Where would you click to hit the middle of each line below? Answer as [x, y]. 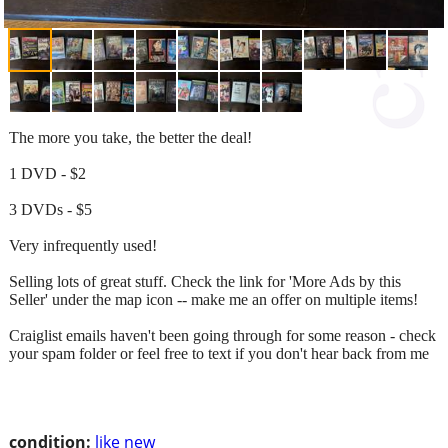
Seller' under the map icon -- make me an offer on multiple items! [213, 299]
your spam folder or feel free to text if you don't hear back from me [219, 353]
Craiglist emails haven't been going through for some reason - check [222, 335]
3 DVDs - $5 [50, 209]
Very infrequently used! [83, 245]
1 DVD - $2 [47, 173]
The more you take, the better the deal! [130, 137]
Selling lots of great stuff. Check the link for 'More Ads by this [205, 281]
